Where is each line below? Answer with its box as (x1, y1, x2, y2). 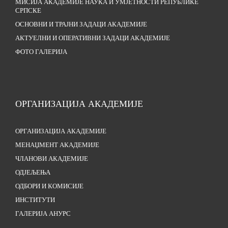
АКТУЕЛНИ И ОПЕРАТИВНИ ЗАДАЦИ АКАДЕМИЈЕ (15, 34, 170, 42)
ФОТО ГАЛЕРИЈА (15, 48, 67, 55)
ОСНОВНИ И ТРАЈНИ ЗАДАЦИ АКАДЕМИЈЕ (15, 20, 147, 28)
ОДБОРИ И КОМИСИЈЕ (15, 182, 83, 190)
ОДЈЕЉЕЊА (15, 168, 50, 176)
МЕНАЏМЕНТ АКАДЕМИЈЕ (15, 141, 99, 149)
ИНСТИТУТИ (15, 196, 55, 204)
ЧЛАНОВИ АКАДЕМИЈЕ (15, 155, 88, 162)
